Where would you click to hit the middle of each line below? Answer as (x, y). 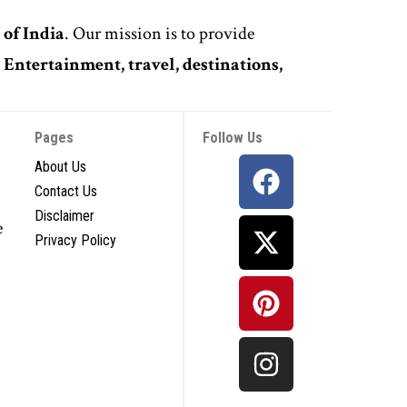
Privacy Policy (76, 240)
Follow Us (233, 137)
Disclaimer (65, 215)
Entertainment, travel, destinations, (144, 64)
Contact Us (66, 191)
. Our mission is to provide (160, 33)
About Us (61, 166)
